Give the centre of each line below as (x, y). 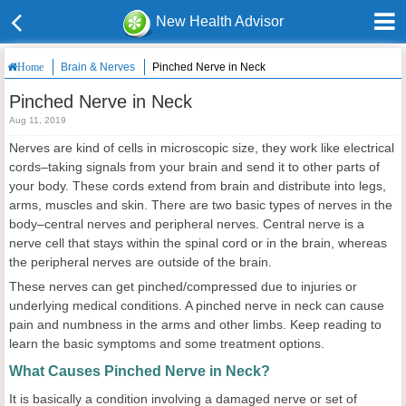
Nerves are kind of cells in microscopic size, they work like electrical (202, 148)
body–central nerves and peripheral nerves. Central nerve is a (187, 224)
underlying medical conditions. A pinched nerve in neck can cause (197, 305)
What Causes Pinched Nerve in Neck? (140, 371)
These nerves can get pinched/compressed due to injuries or (183, 286)
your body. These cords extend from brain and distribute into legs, (198, 186)
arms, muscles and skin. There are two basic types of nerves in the (201, 205)
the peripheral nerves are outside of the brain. (140, 262)
